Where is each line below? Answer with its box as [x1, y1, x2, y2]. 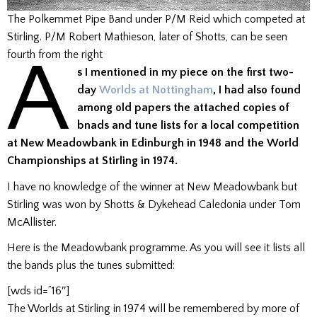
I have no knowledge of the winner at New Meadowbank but [7, 180, 297, 193]
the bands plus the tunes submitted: [7, 258, 175, 272]
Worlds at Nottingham [99, 83, 214, 97]
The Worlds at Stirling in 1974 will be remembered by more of [7, 301, 299, 315]
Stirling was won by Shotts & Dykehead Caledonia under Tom [7, 197, 301, 211]
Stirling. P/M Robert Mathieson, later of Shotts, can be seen [7, 30, 287, 44]
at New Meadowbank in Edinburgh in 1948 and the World [7, 137, 299, 150]
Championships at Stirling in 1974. [7, 154, 180, 168]
